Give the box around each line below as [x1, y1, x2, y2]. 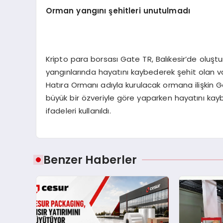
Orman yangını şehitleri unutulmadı [45, 5, 191, 16]
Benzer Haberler [43, 151, 137, 168]
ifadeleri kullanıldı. [45, 105, 111, 116]
